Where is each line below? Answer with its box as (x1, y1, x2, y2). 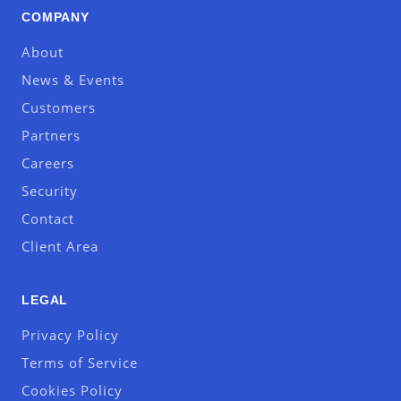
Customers (21, 98, 96, 116)
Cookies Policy (21, 381, 123, 399)
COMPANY (21, 9, 90, 24)
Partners (21, 126, 81, 144)
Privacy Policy (21, 326, 119, 344)
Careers (21, 154, 74, 172)
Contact (21, 209, 74, 227)
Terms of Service (21, 354, 138, 371)
